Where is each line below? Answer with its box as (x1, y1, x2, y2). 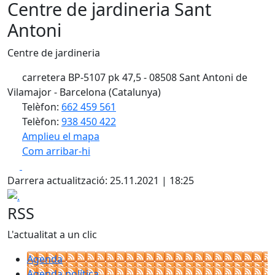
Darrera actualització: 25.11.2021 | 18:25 (7, 174, 194, 187)
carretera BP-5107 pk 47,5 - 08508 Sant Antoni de (20, 71, 247, 84)
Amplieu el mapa (22, 130, 99, 143)
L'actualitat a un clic (7, 227, 97, 241)
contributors (227, 149, 265, 158)
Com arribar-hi (22, 144, 90, 158)
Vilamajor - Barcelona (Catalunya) (7, 85, 161, 99)
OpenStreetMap (180, 149, 227, 158)
